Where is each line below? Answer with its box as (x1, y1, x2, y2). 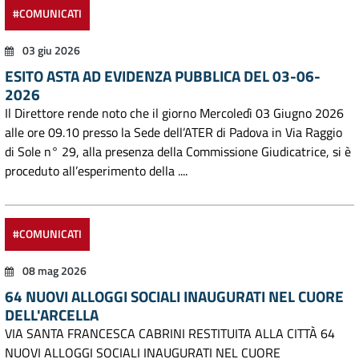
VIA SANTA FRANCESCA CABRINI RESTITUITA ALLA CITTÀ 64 (5, 324, 335, 343)
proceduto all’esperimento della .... (5, 161, 188, 180)
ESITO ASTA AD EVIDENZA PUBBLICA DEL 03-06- (5, 64, 321, 87)
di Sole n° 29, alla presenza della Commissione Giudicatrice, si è (5, 142, 351, 161)
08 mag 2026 (20, 263, 87, 279)
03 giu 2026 (20, 42, 80, 58)
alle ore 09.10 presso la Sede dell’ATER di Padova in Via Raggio (5, 123, 342, 142)
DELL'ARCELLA (5, 303, 99, 326)
